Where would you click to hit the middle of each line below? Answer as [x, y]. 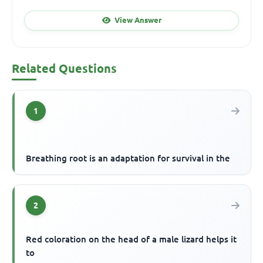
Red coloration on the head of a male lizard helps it [131, 239]
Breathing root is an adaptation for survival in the [128, 158]
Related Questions [64, 68]
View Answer [138, 20]
